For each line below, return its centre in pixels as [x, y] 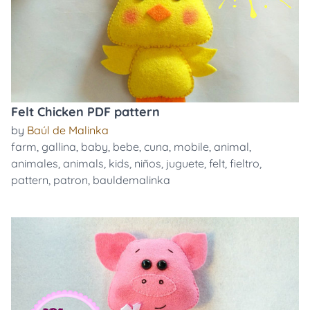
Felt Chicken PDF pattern [85, 112]
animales [35, 163]
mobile [191, 147]
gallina [59, 147]
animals [83, 163]
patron [71, 180]
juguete [185, 163]
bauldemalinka [131, 180]
